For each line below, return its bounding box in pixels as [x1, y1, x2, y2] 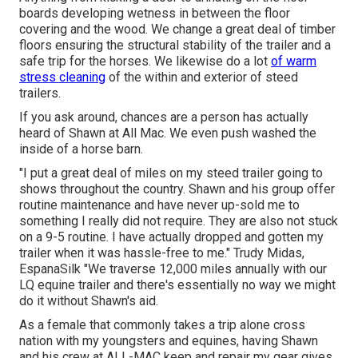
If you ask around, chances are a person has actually [19, 109, 308, 125]
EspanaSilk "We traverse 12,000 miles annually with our [19, 261, 327, 277]
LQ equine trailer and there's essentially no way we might [19, 277, 336, 293]
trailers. [19, 86, 61, 101]
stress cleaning [19, 70, 105, 86]
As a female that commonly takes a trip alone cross [19, 317, 305, 333]
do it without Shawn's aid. [19, 293, 158, 309]
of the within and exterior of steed [105, 70, 298, 86]
